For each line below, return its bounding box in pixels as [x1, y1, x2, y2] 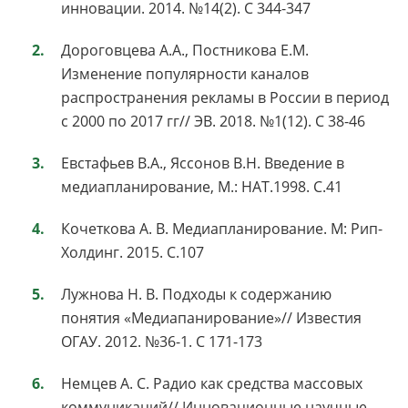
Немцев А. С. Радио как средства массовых [61, 373, 362, 394]
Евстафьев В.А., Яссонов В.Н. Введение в [61, 153, 344, 174]
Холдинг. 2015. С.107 [61, 242, 204, 263]
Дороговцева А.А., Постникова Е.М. [61, 40, 309, 61]
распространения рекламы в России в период [61, 87, 389, 108]
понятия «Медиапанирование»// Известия [61, 308, 362, 329]
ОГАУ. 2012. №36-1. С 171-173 [61, 331, 262, 352]
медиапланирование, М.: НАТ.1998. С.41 [61, 177, 342, 198]
